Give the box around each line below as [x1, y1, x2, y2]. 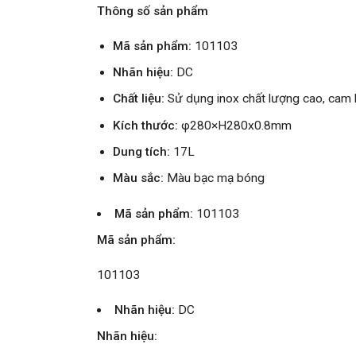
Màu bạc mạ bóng [167, 171, 265, 186]
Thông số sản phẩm [97, 3, 208, 18]
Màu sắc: [113, 171, 168, 186]
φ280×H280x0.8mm [181, 118, 292, 133]
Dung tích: [113, 145, 171, 160]
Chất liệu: [113, 91, 165, 106]
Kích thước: [113, 118, 182, 133]
